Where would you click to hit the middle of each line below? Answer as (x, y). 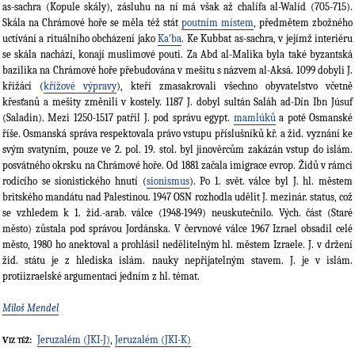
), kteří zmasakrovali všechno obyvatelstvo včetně (235, 86)
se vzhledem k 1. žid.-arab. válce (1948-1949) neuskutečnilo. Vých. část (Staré (177, 213)
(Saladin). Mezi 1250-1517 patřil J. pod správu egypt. (118, 118)
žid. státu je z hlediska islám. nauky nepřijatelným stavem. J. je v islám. (177, 261)
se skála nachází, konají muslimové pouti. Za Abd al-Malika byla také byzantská (177, 55)
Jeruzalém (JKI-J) (74, 340)
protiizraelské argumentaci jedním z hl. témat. (101, 277)
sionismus (168, 181)
